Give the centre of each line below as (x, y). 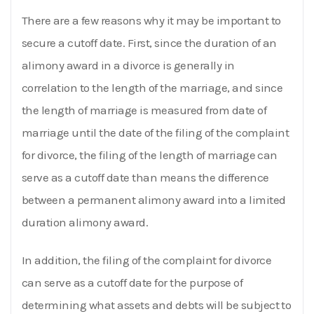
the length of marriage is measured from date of (144, 110)
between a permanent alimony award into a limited (154, 199)
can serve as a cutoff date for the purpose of (132, 282)
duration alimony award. (85, 222)
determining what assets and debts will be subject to (157, 305)
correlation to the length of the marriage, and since (152, 87)
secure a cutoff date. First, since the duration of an (149, 42)
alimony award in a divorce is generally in (128, 65)
